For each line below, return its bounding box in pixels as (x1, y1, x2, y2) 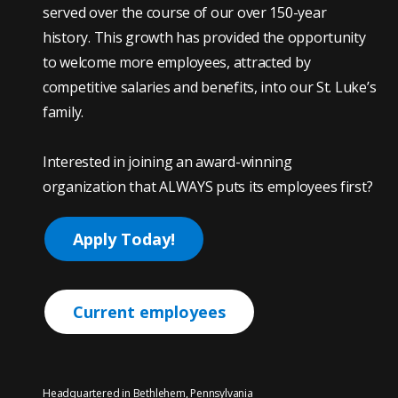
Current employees (73, 300, 226, 322)
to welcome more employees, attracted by (43, 52, 311, 72)
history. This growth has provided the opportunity (43, 27, 366, 47)
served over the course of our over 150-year (43, 2, 327, 22)
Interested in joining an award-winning (43, 151, 292, 171)
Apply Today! (73, 227, 175, 250)
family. (43, 101, 84, 122)
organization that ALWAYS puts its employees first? (43, 176, 373, 196)
